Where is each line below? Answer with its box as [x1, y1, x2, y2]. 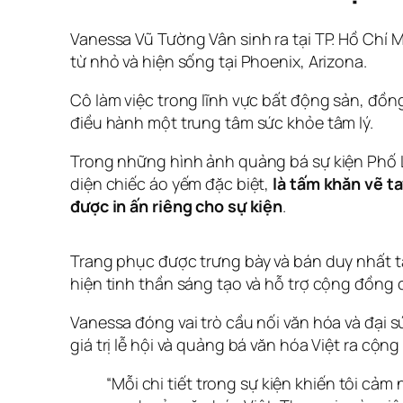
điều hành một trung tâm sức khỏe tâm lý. [70, 111, 373, 133]
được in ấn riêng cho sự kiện [70, 194, 283, 217]
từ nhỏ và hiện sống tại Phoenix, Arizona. [70, 49, 367, 72]
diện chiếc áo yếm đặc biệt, [70, 172, 273, 194]
